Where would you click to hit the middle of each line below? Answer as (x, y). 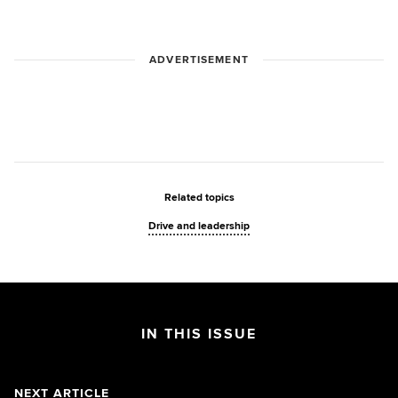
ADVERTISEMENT (199, 60)
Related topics (199, 197)
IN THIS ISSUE (199, 334)
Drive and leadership (199, 226)
